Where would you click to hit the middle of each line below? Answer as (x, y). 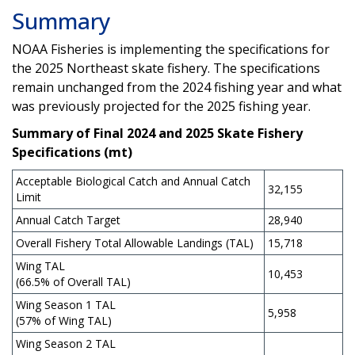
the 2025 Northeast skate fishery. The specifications (166, 68)
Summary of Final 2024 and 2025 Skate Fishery (157, 133)
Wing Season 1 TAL (66, 304)
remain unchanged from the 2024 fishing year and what (177, 87)
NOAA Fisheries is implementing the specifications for (171, 49)
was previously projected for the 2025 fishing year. (161, 106)
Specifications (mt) (72, 152)
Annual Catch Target (68, 219)
